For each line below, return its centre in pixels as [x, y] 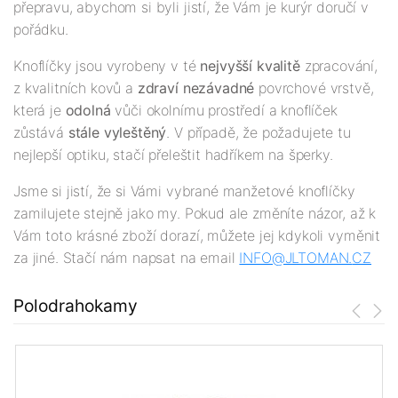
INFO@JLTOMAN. [296, 258]
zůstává [41, 133]
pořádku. [41, 30]
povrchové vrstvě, [314, 88]
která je [40, 111]
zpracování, [338, 66]
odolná [88, 111]
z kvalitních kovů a [76, 88]
